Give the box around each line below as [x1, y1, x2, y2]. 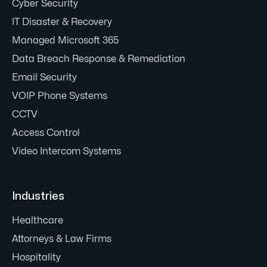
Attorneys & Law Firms [12, 234, 111, 244]
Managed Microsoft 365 [12, 36, 119, 45]
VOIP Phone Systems [12, 91, 107, 101]
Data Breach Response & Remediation [12, 54, 185, 64]
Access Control [12, 128, 80, 138]
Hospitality [12, 253, 61, 262]
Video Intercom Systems [12, 147, 121, 156]
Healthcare [12, 216, 63, 225]
